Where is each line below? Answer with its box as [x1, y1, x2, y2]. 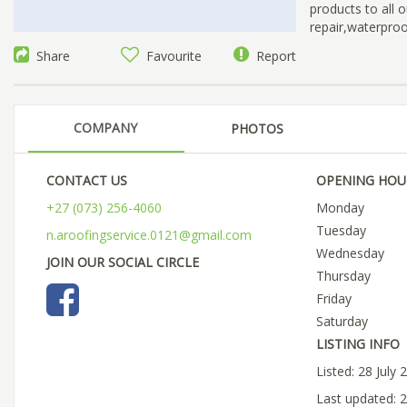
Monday [315, 199, 364, 217]
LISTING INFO [315, 335, 400, 353]
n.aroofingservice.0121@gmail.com [46, 226, 252, 244]
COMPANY [74, 119, 137, 137]
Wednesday [315, 244, 384, 263]
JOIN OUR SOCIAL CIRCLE [46, 253, 199, 272]
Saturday [315, 313, 368, 331]
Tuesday [315, 222, 366, 240]
